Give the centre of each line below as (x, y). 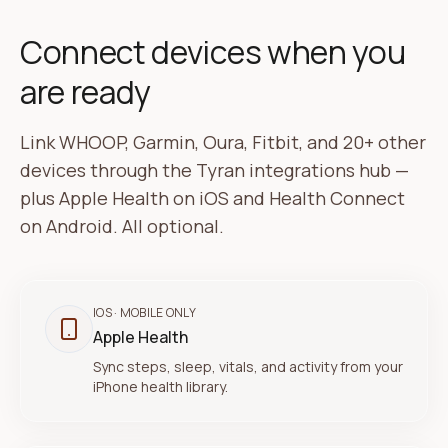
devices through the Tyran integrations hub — (214, 170)
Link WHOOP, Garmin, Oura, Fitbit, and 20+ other (223, 142)
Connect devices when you (213, 52)
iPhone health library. (160, 386)
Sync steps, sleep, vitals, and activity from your (248, 366)
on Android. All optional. (122, 226)
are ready (86, 92)
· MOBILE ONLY (154, 312)
